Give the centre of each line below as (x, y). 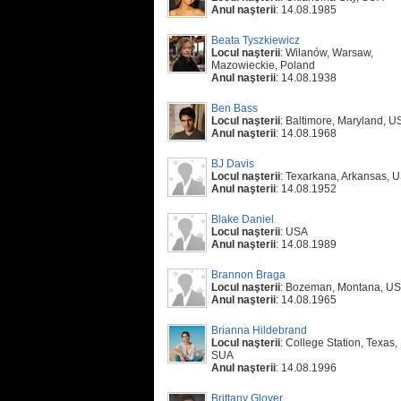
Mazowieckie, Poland (263, 65)
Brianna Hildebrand (259, 330)
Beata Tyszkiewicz (256, 40)
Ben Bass (235, 108)
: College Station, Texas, (339, 343)
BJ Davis (233, 164)
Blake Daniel (243, 219)
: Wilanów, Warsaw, (327, 53)
